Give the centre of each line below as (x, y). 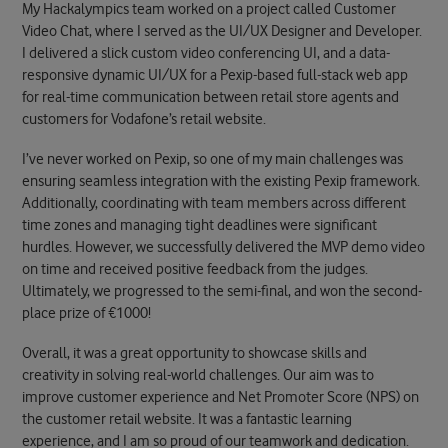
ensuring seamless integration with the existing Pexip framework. (221, 181)
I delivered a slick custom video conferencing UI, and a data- (206, 54)
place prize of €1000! (89, 313)
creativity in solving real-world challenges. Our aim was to (198, 375)
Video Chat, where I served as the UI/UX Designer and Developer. (222, 32)
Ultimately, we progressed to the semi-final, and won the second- (222, 291)
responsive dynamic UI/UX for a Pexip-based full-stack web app (215, 76)
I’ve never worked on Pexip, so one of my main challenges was (213, 159)
